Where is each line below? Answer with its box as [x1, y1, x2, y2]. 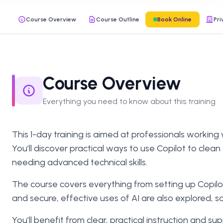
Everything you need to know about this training [43, 97, 216, 106]
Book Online [157, 16, 192, 23]
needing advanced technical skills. [12, 157, 147, 168]
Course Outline [96, 16, 139, 23]
